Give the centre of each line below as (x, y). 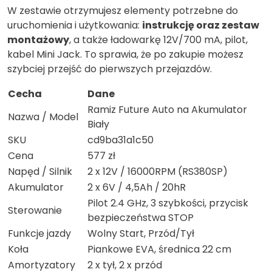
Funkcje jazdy (39, 234)
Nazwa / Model (43, 117)
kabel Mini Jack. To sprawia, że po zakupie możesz (125, 55)
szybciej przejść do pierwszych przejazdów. (110, 69)
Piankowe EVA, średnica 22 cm (159, 250)
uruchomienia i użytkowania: (75, 25)
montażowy (38, 40)
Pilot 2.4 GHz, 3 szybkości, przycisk (168, 203)
